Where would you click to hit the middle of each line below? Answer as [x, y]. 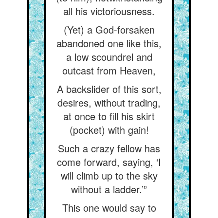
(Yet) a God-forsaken [109, 29]
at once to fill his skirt [109, 116]
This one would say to [109, 208]
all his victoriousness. [109, 11]
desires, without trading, [109, 102]
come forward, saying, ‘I [109, 162]
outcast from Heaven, [109, 70]
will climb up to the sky [109, 175]
